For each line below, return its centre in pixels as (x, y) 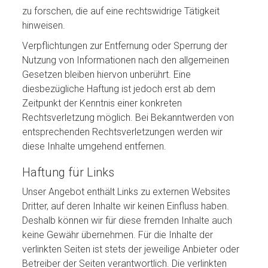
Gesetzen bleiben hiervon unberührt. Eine (107, 74)
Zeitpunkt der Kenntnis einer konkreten (102, 103)
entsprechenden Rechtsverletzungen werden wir (123, 132)
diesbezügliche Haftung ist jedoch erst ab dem (119, 89)
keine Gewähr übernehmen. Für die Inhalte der (118, 235)
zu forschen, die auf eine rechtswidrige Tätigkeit (121, 11)
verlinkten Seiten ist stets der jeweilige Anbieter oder (131, 249)
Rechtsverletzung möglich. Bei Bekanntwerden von (128, 118)
